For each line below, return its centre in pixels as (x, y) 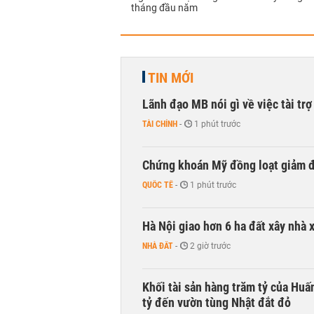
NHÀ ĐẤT (158, 246)
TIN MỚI (171, 78)
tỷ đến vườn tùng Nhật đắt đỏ (217, 302)
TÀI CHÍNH (160, 124)
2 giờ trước (210, 246)
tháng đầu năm (164, 8)
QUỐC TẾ (158, 185)
